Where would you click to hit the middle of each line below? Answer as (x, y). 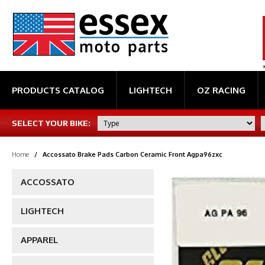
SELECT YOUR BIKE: (51, 123)
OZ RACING (221, 90)
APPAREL (39, 240)
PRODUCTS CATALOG (58, 90)
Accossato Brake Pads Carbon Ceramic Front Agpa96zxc (132, 154)
